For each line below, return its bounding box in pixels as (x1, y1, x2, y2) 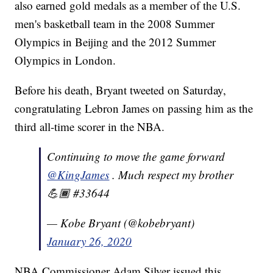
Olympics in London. (15, 52, 116, 68)
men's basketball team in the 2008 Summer (15, 16, 215, 32)
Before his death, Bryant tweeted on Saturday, (15, 82, 227, 98)
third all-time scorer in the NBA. (15, 119, 165, 135)
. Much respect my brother (112, 167, 234, 183)
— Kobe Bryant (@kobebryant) (47, 215, 195, 231)
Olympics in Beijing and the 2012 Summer (15, 34, 216, 50)
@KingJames (47, 167, 110, 183)
